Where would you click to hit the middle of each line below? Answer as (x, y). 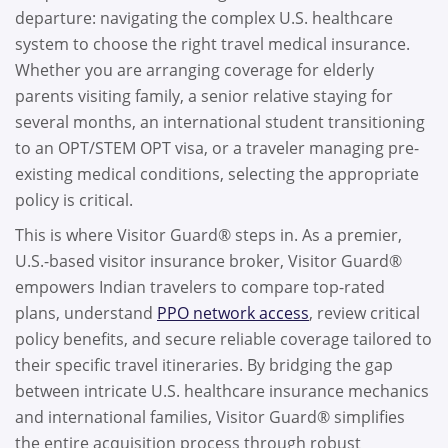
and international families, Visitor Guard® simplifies (210, 417)
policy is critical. (76, 199)
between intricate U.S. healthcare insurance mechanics (222, 391)
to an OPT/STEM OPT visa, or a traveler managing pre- (217, 147)
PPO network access (233, 313)
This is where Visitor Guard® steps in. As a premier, (208, 235)
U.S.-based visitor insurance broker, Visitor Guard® (208, 261)
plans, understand (86, 313)
